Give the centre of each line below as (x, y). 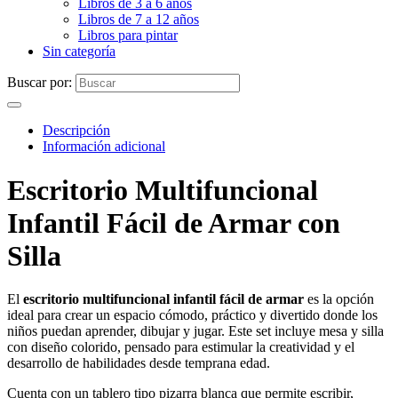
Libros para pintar (128, 36)
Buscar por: (40, 83)
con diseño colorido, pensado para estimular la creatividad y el (181, 347)
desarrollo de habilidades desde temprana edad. (139, 363)
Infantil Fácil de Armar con (174, 223)
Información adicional (104, 147)
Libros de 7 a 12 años (139, 20)
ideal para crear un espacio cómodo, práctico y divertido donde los (192, 315)
